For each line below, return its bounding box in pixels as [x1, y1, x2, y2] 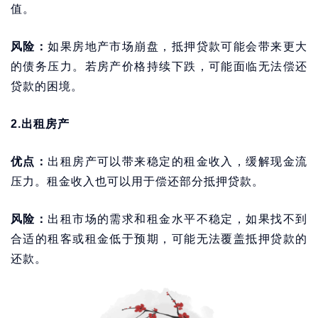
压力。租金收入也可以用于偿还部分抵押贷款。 [11, 175, 264, 187]
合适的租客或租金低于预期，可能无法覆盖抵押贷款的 [11, 233, 307, 245]
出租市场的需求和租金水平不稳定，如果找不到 [48, 213, 308, 225]
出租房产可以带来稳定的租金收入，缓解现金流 [48, 155, 308, 168]
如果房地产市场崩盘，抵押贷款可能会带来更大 [48, 40, 308, 53]
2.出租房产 [11, 118, 70, 130]
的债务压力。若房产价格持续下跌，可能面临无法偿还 [11, 60, 307, 72]
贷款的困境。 [11, 80, 83, 92]
